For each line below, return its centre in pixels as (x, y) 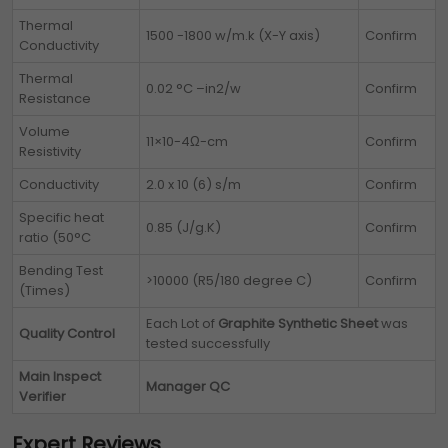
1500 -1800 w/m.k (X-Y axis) (233, 36)
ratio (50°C (55, 238)
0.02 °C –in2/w (193, 89)
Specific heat (61, 218)
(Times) (44, 291)
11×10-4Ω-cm (187, 142)
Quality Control (67, 334)
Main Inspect (60, 377)
